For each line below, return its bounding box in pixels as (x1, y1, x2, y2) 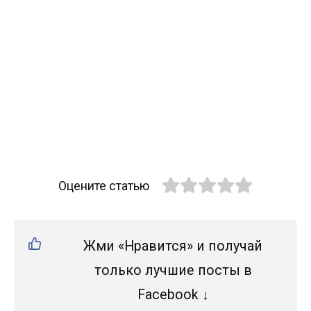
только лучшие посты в (94, 262, 252, 279)
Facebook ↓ (137, 287, 209, 303)
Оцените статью (58, 178, 149, 193)
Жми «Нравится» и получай (83, 238, 262, 255)
